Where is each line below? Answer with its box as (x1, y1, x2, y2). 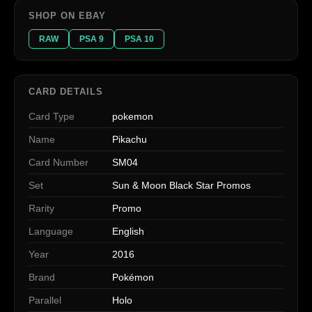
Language (29, 226, 73, 237)
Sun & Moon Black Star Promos (112, 180, 251, 192)
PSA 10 (125, 34, 154, 45)
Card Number (29, 157, 88, 169)
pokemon (112, 111, 153, 123)
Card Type (29, 111, 75, 123)
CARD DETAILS (29, 86, 104, 97)
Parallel (29, 295, 61, 306)
